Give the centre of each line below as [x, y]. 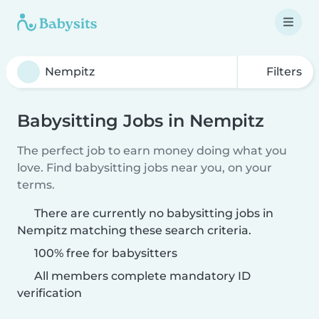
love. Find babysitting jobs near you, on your [145, 168]
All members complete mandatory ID [141, 276]
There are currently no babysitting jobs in [154, 213]
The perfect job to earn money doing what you [152, 151]
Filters [283, 72]
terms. [36, 185]
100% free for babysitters [104, 253]
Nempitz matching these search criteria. [134, 230]
